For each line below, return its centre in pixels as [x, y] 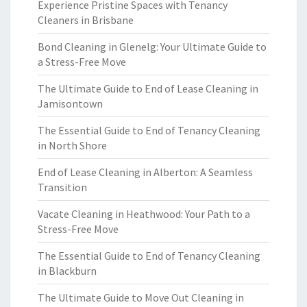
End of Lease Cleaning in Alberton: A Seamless [145, 172]
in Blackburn [67, 271]
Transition [62, 187]
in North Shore [72, 145]
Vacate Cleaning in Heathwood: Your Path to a [144, 214]
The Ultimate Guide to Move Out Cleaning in [141, 297]
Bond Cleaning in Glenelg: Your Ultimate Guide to [152, 47]
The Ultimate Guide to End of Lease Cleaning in [148, 88]
